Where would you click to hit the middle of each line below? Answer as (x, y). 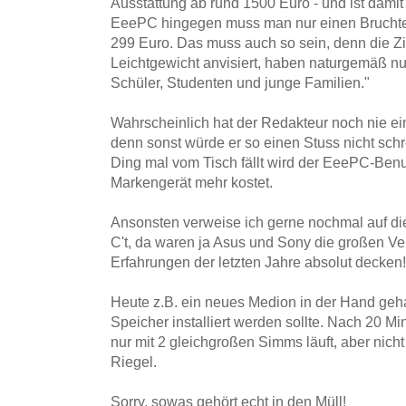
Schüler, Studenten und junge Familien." (240, 82)
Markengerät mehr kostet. (192, 182)
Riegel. (134, 361)
